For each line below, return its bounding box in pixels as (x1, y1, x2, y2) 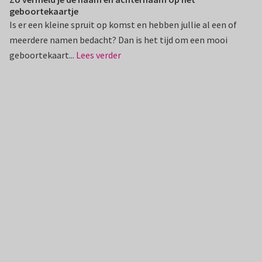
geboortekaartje (9, 5, 78, 17)
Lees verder (76, 49, 121, 61)
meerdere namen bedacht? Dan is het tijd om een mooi (9, 33, 227, 46)
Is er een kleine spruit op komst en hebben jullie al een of (9, 18, 237, 30)
